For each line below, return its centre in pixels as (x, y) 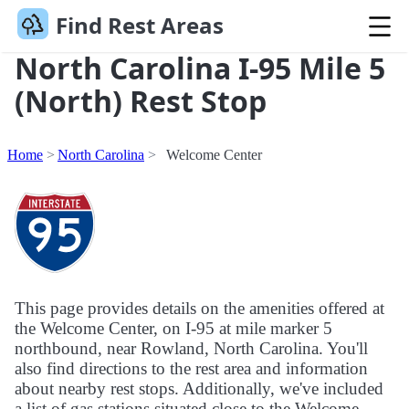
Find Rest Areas (139, 26)
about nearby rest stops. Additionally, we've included (199, 389)
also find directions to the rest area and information (191, 369)
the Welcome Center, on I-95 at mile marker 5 (173, 329)
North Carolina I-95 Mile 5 (200, 68)
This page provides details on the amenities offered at (199, 309)
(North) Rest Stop (141, 101)
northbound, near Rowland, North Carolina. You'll (191, 349)
